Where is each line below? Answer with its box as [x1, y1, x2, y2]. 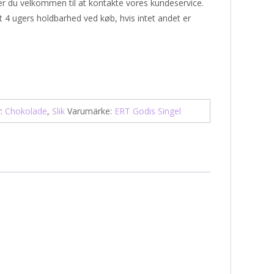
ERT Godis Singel [114, 105, 181, 117]
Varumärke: [67, 105, 114, 117]
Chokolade [4, 105, 47, 117]
